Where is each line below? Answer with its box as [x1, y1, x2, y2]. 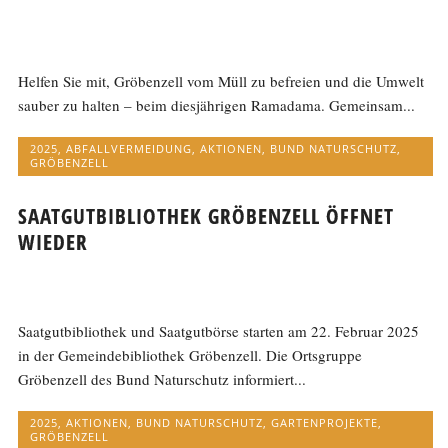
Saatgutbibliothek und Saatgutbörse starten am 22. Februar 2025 [18, 320, 420, 341]
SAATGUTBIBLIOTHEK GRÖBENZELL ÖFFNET [18, 201, 395, 230]
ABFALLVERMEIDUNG [66, 141, 193, 157]
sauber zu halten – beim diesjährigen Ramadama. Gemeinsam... [18, 95, 416, 116]
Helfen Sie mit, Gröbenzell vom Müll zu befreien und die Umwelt [18, 71, 425, 92]
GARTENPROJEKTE [271, 414, 379, 430]
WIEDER [18, 227, 89, 256]
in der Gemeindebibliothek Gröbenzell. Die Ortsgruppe [18, 344, 363, 365]
